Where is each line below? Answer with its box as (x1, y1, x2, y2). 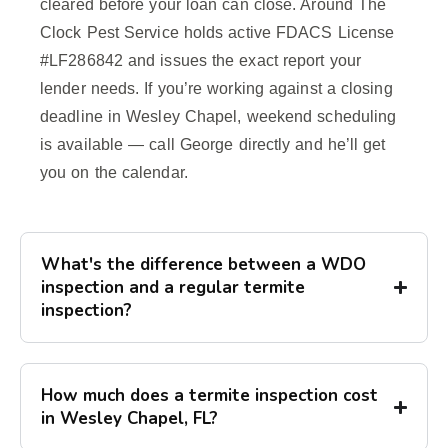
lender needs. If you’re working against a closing (40, 80, 393, 98)
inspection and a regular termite (41, 276, 305, 300)
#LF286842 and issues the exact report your (40, 52, 361, 70)
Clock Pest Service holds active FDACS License (40, 24, 395, 42)
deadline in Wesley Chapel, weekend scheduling (40, 108, 397, 126)
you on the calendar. (40, 164, 188, 182)
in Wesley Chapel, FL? (41, 407, 218, 431)
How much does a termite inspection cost (41, 384, 378, 408)
